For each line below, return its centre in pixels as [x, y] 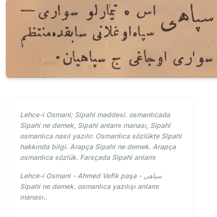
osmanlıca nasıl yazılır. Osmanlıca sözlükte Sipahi [101, 136]
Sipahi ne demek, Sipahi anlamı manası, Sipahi [95, 125]
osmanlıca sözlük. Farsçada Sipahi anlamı [88, 157]
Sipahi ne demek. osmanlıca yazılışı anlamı [89, 186]
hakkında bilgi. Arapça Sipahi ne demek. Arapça [98, 146]
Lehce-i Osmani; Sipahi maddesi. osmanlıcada [95, 114]
